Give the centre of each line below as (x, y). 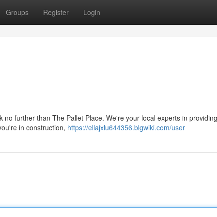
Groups (17, 12)
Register (56, 12)
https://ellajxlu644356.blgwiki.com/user (126, 127)
